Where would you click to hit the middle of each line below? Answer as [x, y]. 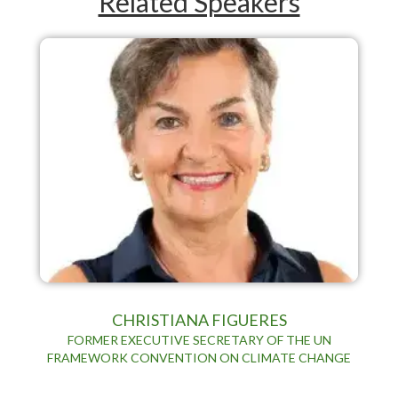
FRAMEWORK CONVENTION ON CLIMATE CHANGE [199, 357]
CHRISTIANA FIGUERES [199, 319]
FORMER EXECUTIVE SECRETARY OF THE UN [199, 339]
